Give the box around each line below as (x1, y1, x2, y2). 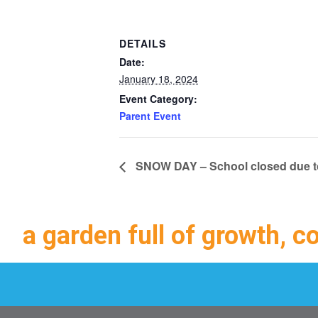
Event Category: (119, 92, 197, 106)
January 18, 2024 (119, 72, 198, 86)
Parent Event (119, 109, 181, 123)
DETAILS (119, 36, 166, 50)
